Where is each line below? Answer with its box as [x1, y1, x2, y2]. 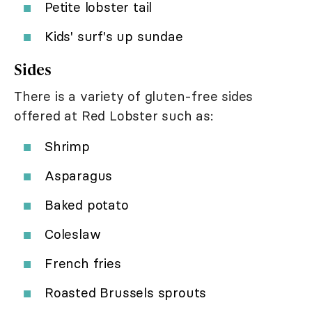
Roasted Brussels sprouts [45, 283, 207, 301]
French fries [45, 254, 121, 272]
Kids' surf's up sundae [45, 27, 183, 45]
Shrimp [45, 137, 90, 155]
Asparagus [45, 166, 113, 184]
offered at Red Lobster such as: [14, 107, 213, 124]
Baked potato [45, 196, 129, 213]
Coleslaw [45, 225, 101, 242]
